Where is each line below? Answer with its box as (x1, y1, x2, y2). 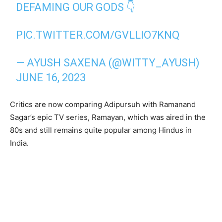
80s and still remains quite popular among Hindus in (10, 125, 192, 135)
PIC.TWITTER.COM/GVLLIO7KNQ (16, 29, 180, 41)
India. (10, 138, 29, 148)
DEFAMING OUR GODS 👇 (16, 1, 136, 13)
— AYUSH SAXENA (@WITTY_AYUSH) (16, 56, 200, 69)
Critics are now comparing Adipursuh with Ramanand (10, 100, 196, 109)
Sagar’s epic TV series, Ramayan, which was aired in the (10, 112, 206, 122)
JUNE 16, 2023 (16, 71, 86, 84)
